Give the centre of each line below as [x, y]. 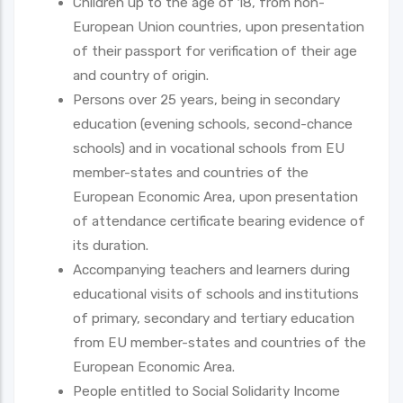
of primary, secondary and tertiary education [214, 318]
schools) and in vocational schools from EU [209, 148]
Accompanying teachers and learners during [211, 269]
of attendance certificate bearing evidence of [219, 221]
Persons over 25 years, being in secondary [206, 99]
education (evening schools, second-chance [213, 124]
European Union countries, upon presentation [219, 27]
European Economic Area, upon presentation [215, 197]
